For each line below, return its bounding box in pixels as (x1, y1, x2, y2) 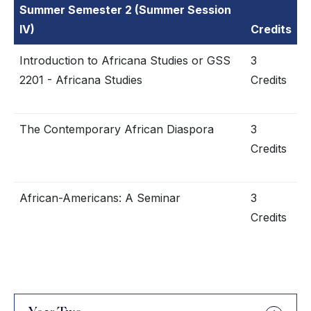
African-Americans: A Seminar (19, 191, 180, 205)
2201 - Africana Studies (19, 73, 142, 87)
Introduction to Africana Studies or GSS (19, 53, 230, 67)
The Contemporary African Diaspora (19, 122, 214, 136)
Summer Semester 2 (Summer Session (19, 3, 231, 17)
